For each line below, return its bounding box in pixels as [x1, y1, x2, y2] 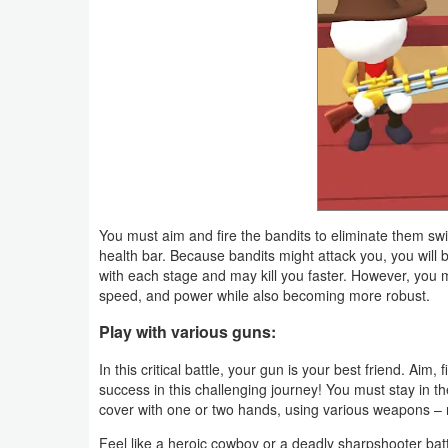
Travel [32, 233, 72, 255]
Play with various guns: [99, 319, 276, 343]
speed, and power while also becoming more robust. [99, 284, 430, 305]
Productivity [32, 3, 109, 25]
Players [32, 369, 82, 391]
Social [32, 95, 72, 117]
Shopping [32, 49, 93, 71]
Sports [32, 141, 75, 163]
